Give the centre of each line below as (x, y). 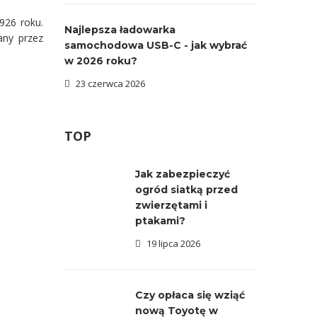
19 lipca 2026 (173, 243)
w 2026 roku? (101, 61)
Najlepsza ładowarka (120, 30)
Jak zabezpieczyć (183, 174)
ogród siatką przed (186, 190)
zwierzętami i (171, 205)
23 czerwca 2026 (110, 83)
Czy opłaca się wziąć (190, 295)
